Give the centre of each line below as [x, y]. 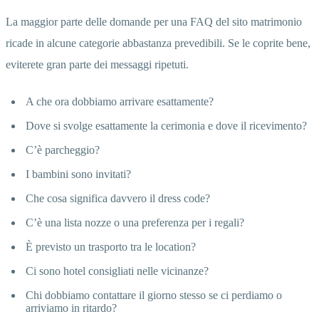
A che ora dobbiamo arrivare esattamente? [120, 101]
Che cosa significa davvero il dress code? [118, 198]
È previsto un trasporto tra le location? [111, 246]
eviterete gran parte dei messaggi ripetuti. [97, 64]
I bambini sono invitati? [78, 174]
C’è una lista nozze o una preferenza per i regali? [135, 222]
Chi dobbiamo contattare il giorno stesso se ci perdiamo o [154, 295]
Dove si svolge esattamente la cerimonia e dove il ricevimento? [166, 125]
